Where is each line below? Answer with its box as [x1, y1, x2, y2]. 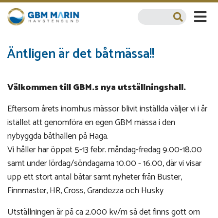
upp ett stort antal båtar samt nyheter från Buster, [7, 170, 182, 185]
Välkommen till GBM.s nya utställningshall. [7, 80, 186, 95]
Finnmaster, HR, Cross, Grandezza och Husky [7, 183, 163, 199]
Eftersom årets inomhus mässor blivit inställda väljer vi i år [7, 102, 207, 117]
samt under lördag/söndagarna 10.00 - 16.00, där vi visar [7, 156, 201, 171]
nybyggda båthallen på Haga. [7, 129, 109, 144]
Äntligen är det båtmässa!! [7, 43, 154, 66]
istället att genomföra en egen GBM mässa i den [7, 115, 175, 130]
